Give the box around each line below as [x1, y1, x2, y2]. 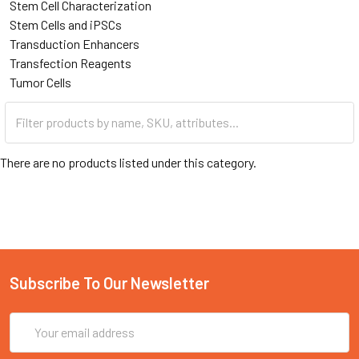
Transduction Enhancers [10, 35, 139, 51]
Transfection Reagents [10, 54, 131, 71]
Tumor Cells [10, 74, 71, 90]
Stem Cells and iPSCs [10, 16, 122, 32]
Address [10, 333, 54, 349]
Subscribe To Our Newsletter [10, 272, 209, 292]
